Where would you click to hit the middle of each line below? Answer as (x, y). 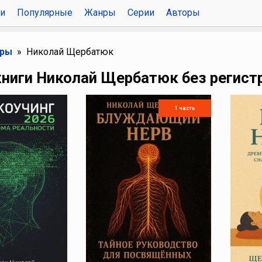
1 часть (185, 108)
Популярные (44, 13)
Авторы (183, 13)
